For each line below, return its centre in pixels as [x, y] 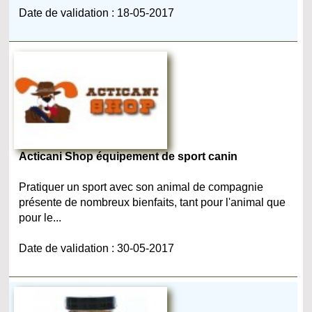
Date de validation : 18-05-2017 [97, 13]
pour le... [40, 217]
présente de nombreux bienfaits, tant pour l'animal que [153, 202]
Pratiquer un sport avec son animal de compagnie [141, 187]
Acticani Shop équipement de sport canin [128, 156]
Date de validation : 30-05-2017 [97, 248]
